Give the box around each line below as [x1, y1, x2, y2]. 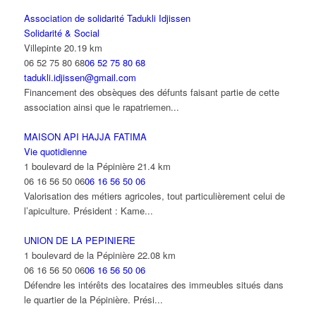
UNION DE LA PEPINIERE [23, 233, 135, 248]
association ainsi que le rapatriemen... [23, 100, 179, 114]
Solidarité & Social [23, 26, 99, 40]
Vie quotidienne [23, 145, 87, 159]
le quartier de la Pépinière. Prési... [23, 293, 163, 307]
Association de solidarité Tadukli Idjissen [23, 11, 190, 25]
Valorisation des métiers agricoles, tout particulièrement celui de [23, 189, 285, 203]
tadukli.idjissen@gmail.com [23, 71, 136, 85]
